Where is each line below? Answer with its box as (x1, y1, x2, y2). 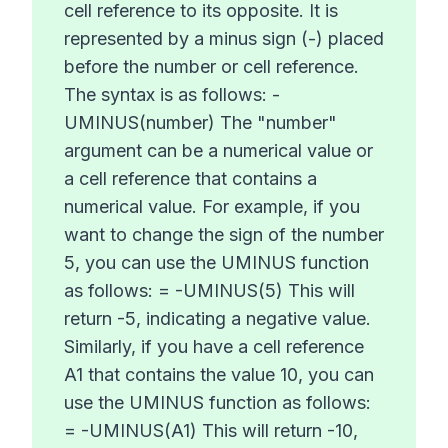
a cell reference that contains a (64, 168, 317, 190)
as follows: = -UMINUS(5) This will (64, 280, 355, 302)
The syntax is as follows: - (64, 84, 280, 106)
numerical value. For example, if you (64, 196, 360, 218)
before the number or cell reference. (64, 56, 359, 78)
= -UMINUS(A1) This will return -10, (64, 420, 358, 442)
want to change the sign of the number (64, 224, 384, 246)
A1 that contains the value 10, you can (64, 364, 374, 386)
